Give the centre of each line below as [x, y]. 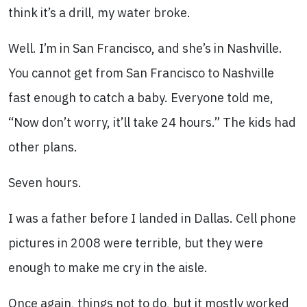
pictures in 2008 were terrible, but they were [136, 243]
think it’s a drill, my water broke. [99, 13]
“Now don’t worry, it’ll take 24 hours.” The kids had [152, 122]
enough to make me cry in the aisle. [108, 268]
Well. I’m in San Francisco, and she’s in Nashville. [145, 48]
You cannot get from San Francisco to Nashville [141, 73]
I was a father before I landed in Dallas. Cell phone [152, 218]
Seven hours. [45, 183]
